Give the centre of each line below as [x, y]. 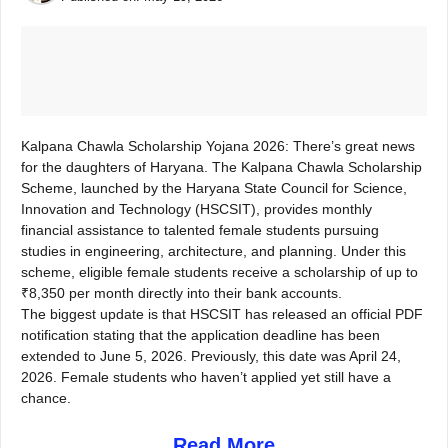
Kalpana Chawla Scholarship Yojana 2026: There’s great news [218, 146]
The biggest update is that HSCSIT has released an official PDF [222, 314]
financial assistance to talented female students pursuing [200, 230]
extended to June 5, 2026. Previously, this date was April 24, [211, 356]
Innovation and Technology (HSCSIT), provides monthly [196, 209]
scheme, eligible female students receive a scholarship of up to [219, 272]
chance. [46, 398]
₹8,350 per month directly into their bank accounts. [181, 293]
